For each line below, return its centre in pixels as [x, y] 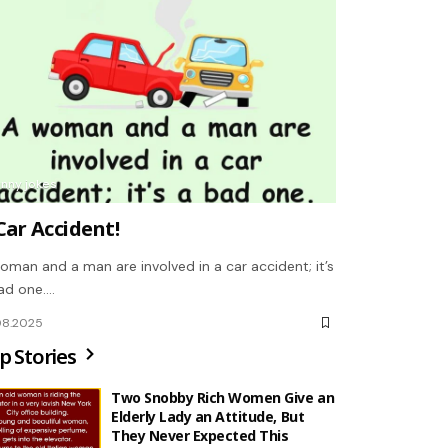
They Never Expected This [199, 435]
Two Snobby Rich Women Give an [222, 397]
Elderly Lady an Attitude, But [207, 416]
